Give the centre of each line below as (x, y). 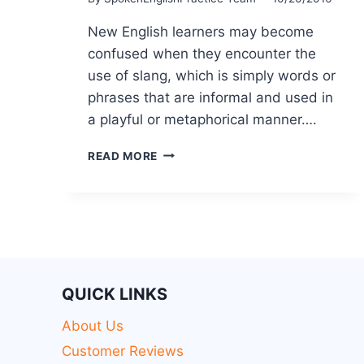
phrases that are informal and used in (210, 97)
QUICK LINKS (115, 294)
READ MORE (123, 156)
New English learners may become (201, 31)
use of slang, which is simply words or (212, 75)
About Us (93, 326)
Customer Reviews (123, 351)
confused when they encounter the (202, 53)
